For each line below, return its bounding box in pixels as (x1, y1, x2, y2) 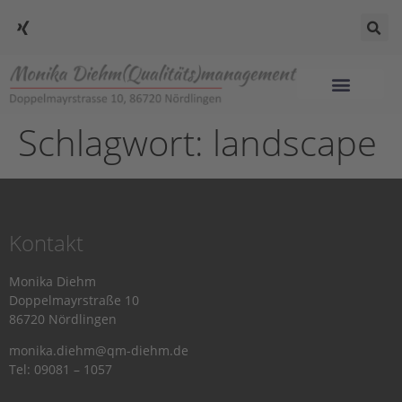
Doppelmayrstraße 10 (9, 291, 139, 309)
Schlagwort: (18, 117, 213, 167)
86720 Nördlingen (9, 310, 117, 328)
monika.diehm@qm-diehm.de (9, 341, 188, 359)
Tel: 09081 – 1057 (9, 360, 112, 378)
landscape (213, 117, 377, 167)
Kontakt (9, 227, 83, 258)
